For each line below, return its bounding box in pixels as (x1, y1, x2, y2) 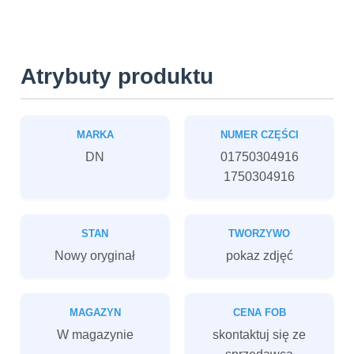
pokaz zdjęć (225, 248, 293, 262)
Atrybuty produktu (21, 64, 213, 88)
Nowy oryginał (55, 248, 135, 262)
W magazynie (56, 327, 134, 341)
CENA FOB (232, 307, 286, 318)
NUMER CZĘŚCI (220, 129, 299, 141)
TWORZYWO (228, 228, 290, 239)
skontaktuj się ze (213, 327, 306, 341)
